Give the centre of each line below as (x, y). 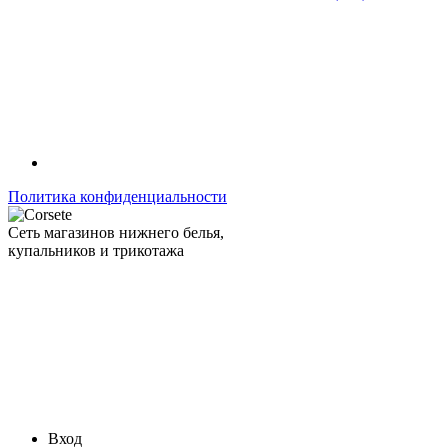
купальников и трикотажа (96, 250)
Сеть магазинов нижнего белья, (116, 232)
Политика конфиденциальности (117, 196)
